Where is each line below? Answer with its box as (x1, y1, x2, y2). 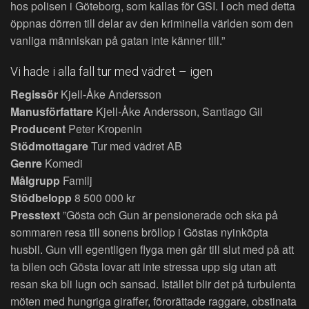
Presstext (10, 207, 60, 223)
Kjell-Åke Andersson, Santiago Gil (93, 103, 263, 120)
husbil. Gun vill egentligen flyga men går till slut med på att (10, 241, 294, 258)
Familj (60, 172, 92, 189)
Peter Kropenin (66, 121, 142, 137)
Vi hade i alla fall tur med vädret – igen (10, 64, 212, 79)
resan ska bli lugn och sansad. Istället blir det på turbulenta (10, 276, 296, 292)
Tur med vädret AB (88, 138, 182, 154)
